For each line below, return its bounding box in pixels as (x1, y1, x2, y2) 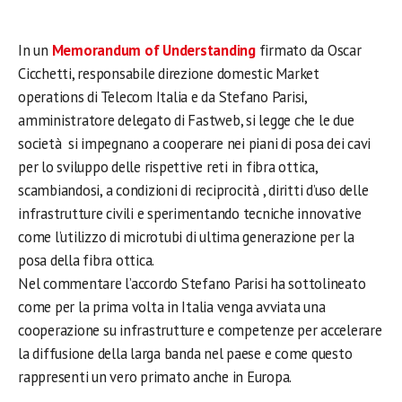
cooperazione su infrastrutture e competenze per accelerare (18, 320, 382, 340)
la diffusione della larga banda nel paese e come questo (18, 344, 353, 363)
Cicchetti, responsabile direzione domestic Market (18, 64, 319, 83)
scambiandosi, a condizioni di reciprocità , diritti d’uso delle (18, 180, 369, 200)
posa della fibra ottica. (18, 250, 155, 270)
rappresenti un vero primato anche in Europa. (18, 367, 293, 387)
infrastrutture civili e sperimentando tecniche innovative (18, 204, 362, 223)
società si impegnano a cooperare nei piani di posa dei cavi (18, 134, 371, 153)
